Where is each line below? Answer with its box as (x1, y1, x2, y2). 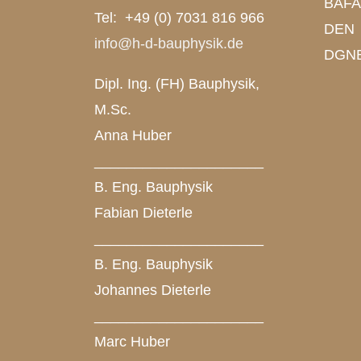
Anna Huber (94, 127, 172, 143)
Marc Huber (94, 334, 170, 350)
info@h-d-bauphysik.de (94, 35, 243, 52)
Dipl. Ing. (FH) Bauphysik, (94, 76, 259, 92)
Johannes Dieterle (94, 282, 211, 298)
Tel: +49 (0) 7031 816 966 (94, 10, 264, 26)
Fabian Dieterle (94, 205, 193, 221)
